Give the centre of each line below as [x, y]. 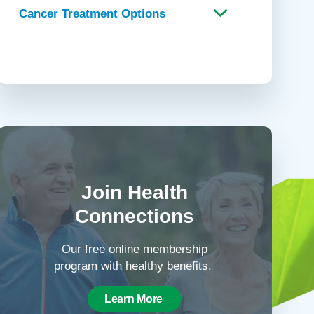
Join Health [134, 192]
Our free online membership [134, 248]
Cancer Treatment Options [93, 13]
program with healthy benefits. [134, 265]
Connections [134, 216]
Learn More [134, 299]
